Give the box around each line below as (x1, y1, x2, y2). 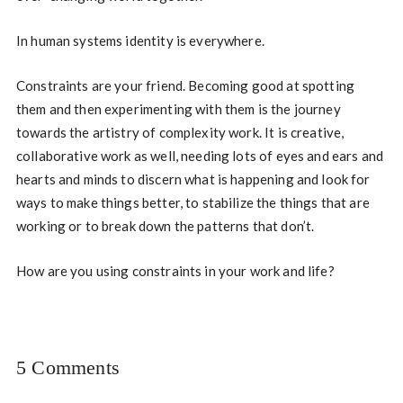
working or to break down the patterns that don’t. (15, 217, 315, 234)
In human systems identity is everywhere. (15, 31, 264, 49)
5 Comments (15, 355, 121, 379)
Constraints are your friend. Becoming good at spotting (15, 76, 355, 94)
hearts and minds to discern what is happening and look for (15, 170, 371, 187)
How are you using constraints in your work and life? (15, 262, 335, 279)
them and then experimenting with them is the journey (15, 100, 341, 117)
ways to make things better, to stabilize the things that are (15, 193, 370, 210)
